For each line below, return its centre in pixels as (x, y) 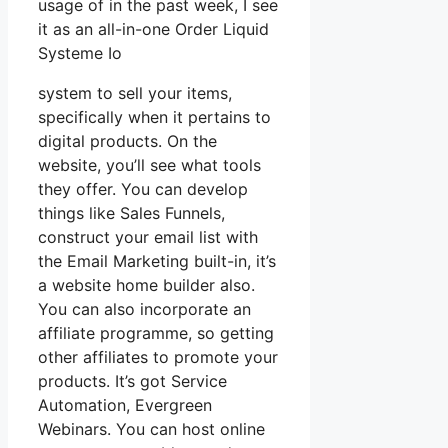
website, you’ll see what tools (149, 165)
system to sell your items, (135, 93)
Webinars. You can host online (151, 429)
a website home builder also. (146, 285)
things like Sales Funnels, (131, 213)
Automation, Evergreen (125, 405)
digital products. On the (127, 141)
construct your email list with (148, 237)
